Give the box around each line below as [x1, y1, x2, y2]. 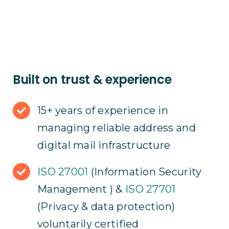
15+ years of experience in [37, 104, 169, 117]
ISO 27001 [37, 166, 88, 178]
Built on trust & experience [12, 71, 172, 88]
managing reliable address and [37, 122, 196, 134]
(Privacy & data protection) [37, 200, 175, 213]
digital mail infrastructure [37, 139, 171, 152]
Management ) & [37, 183, 126, 196]
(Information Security [88, 166, 202, 178]
